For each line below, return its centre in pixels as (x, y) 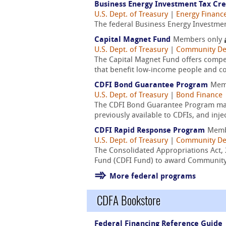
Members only (199, 40)
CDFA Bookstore (129, 201)
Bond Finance (199, 96)
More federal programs (153, 177)
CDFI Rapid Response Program (150, 131)
